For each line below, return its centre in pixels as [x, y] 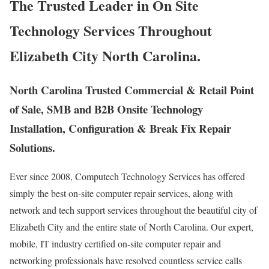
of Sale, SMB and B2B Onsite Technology [106, 109]
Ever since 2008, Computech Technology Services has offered [127, 177]
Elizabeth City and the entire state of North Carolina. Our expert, [131, 227]
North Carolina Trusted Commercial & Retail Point [132, 89]
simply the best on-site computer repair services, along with [121, 193]
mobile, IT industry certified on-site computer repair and [115, 244]
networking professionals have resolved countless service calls [126, 261]
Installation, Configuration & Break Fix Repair [120, 128]
